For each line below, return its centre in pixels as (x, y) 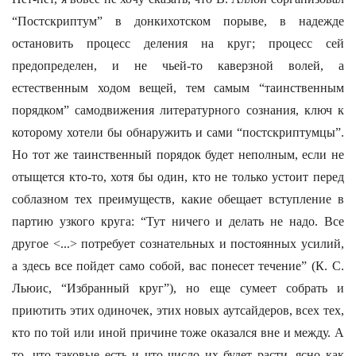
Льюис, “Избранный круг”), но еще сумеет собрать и (178, 288)
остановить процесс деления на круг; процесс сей (178, 43)
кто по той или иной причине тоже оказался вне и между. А (178, 333)
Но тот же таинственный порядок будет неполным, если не (178, 155)
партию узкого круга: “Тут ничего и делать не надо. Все (178, 221)
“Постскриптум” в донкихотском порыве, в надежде (178, 21)
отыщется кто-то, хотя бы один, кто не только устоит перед (178, 177)
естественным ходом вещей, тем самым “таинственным (178, 88)
